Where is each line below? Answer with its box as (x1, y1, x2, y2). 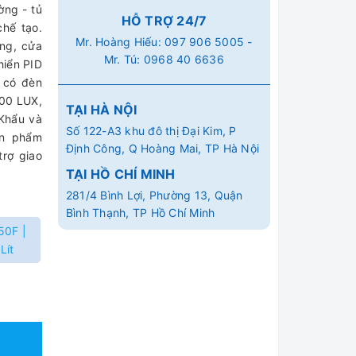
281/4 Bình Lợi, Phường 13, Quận (65, 188, 243, 202)
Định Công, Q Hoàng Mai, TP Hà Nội (65, 141, 260, 155)
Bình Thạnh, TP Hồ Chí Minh (65, 205, 215, 219)
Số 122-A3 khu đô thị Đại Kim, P (65, 123, 237, 137)
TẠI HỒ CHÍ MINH (65, 165, 176, 182)
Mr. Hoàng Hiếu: (75, 34, 165, 48)
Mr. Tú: (103, 52, 144, 66)
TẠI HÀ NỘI (65, 101, 137, 118)
